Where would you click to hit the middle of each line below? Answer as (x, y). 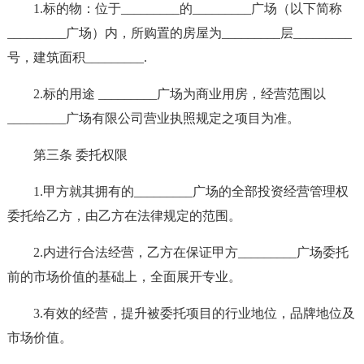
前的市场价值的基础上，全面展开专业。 (124, 277)
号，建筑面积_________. (77, 57)
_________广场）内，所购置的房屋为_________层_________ (179, 33)
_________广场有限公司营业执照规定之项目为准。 (153, 118)
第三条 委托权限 (80, 155)
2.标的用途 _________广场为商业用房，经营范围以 (179, 94)
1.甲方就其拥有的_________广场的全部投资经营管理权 (191, 191)
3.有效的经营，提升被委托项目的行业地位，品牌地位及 (194, 313)
